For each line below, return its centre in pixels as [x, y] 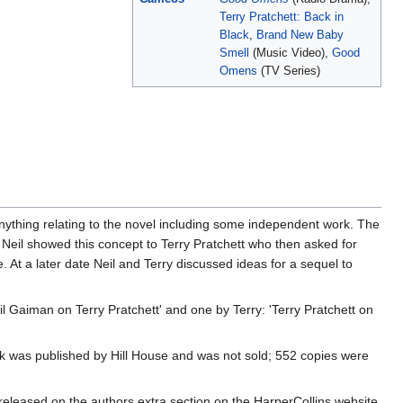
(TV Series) [289, 72]
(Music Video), [291, 54]
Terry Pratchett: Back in [282, 18]
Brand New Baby [300, 36]
